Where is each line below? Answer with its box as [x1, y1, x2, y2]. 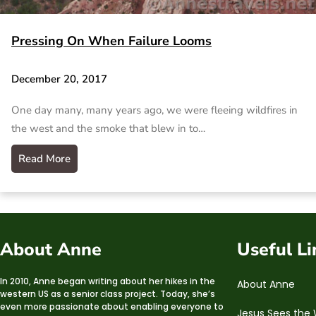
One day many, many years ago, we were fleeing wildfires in [11, 102, 298, 117]
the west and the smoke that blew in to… [11, 121, 205, 135]
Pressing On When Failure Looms [11, 32, 212, 50]
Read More [18, 151, 71, 166]
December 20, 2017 [11, 72, 107, 87]
